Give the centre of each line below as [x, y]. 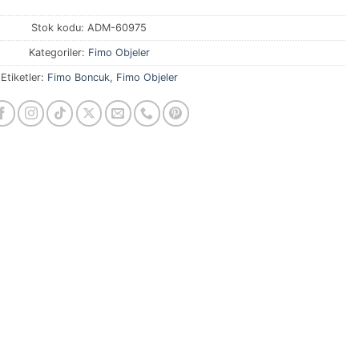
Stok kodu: [59, 28]
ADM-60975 [117, 28]
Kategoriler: [58, 53]
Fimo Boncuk [78, 78]
